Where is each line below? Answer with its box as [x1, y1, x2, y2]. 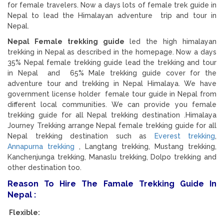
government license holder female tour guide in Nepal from [7, 89, 216, 98]
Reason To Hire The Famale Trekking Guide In [7, 178, 216, 188]
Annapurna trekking [7, 142, 74, 150]
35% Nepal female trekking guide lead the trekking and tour [7, 58, 216, 66]
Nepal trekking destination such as [7, 131, 154, 140]
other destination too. [7, 163, 83, 171]
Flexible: [9, 208, 40, 216]
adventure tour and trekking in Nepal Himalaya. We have [7, 79, 216, 87]
